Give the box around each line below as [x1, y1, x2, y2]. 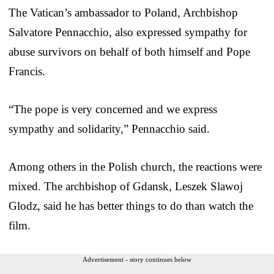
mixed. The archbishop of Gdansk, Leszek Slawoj [9, 179, 243, 193]
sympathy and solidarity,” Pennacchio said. [9, 122, 210, 135]
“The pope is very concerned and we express [9, 102, 217, 116]
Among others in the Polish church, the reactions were [9, 160, 262, 173]
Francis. [9, 64, 45, 78]
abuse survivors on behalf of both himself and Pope [9, 45, 250, 58]
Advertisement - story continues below [83, 255, 191, 263]
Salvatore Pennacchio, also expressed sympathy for [9, 25, 247, 39]
